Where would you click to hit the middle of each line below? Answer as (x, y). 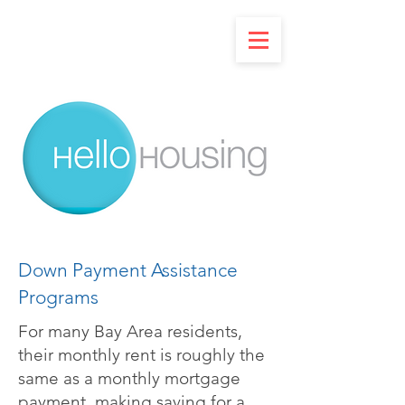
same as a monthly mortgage (129, 378)
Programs (58, 297)
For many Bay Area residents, (130, 331)
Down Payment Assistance (128, 270)
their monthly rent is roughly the (141, 355)
